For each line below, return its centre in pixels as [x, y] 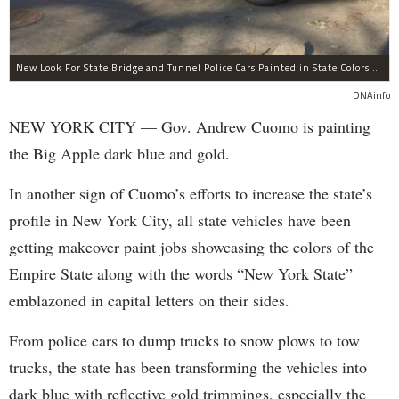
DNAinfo [371, 95]
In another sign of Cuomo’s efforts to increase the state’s [191, 193]
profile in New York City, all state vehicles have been [180, 220]
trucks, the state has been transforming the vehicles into [188, 366]
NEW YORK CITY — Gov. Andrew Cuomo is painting [190, 126]
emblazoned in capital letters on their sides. [149, 300]
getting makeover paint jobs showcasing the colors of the [191, 246]
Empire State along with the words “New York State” [181, 273]
